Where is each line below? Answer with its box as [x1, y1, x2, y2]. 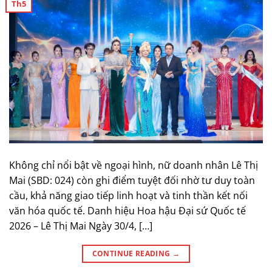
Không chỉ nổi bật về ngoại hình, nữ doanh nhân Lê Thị [9, 158, 258, 172]
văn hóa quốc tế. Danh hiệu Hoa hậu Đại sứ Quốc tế [9, 204, 246, 218]
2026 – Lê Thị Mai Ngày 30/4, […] [9, 219, 152, 233]
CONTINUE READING [92, 248, 172, 259]
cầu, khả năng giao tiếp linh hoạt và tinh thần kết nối [9, 189, 248, 203]
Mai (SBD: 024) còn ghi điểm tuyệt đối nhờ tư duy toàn [9, 174, 255, 188]
